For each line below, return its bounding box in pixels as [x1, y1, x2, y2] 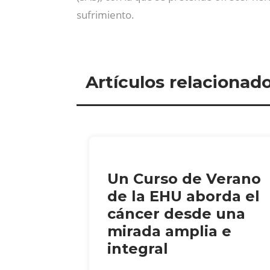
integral [107, 239, 168, 257]
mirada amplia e [107, 222, 231, 240]
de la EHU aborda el [107, 187, 260, 205]
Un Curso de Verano [107, 169, 261, 187]
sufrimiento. [77, 8, 134, 22]
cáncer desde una [107, 204, 245, 222]
